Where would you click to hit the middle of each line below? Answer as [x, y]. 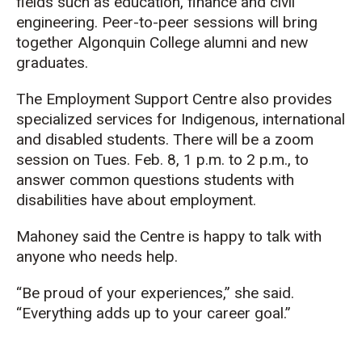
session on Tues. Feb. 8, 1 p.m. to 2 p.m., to [162, 159]
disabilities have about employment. [136, 200]
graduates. [52, 62]
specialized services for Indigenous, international [181, 119]
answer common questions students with [155, 179]
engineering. [57, 22]
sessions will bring [255, 22]
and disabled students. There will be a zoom [165, 139]
